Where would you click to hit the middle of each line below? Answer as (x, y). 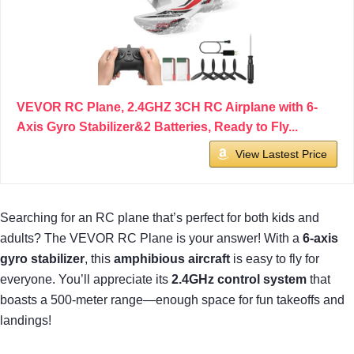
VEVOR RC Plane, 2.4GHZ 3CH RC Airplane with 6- (167, 107)
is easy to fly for (275, 258)
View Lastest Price (281, 154)
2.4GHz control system (239, 279)
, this (99, 258)
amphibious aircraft (172, 258)
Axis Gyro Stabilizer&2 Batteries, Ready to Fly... (157, 126)
